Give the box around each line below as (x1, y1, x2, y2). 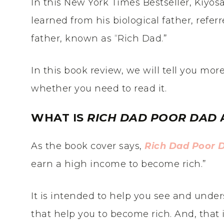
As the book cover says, (31, 140, 144, 151)
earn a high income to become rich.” (31, 158, 206, 169)
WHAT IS (31, 111, 87, 124)
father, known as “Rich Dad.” (31, 33, 167, 44)
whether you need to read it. (31, 83, 166, 94)
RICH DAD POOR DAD (87, 111, 220, 124)
